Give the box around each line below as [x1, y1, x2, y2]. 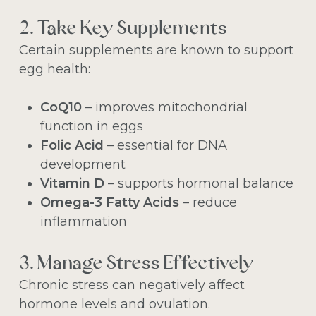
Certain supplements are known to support [18, 42, 293, 59]
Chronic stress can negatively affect [18, 277, 245, 293]
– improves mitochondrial [81, 99, 248, 116]
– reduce [178, 195, 237, 211]
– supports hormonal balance [104, 176, 293, 192]
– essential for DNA [103, 138, 227, 154]
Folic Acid [39, 138, 104, 154]
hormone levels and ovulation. [18, 296, 210, 312]
